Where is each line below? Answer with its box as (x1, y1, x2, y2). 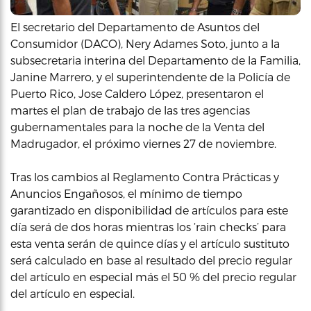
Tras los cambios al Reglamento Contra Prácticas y (10, 170, 279, 183)
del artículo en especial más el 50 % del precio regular (10, 270, 296, 283)
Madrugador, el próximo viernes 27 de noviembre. (10, 137, 276, 150)
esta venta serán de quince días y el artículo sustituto (10, 237, 289, 250)
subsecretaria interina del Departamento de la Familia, (10, 53, 301, 67)
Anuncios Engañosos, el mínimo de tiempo (10, 187, 242, 200)
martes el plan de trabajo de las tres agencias (10, 103, 250, 117)
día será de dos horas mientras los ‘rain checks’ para (10, 220, 286, 233)
